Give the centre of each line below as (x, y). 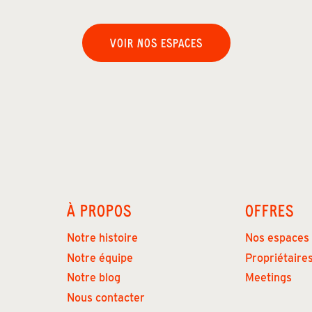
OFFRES (270, 210)
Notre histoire (102, 237)
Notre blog (94, 277)
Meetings (268, 277)
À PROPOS (99, 210)
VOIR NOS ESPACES (156, 42)
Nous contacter (106, 297)
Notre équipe (100, 257)
